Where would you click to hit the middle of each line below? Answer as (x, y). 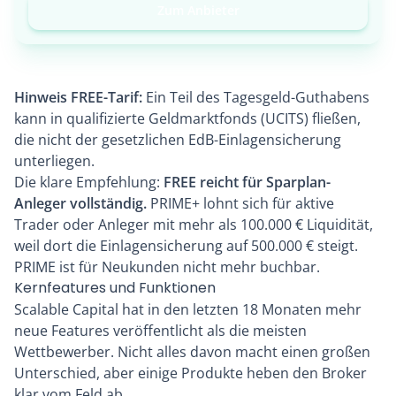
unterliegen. (54, 161)
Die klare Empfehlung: (89, 183)
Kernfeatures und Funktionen (115, 288)
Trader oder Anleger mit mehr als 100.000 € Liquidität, (194, 225)
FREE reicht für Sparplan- (247, 183)
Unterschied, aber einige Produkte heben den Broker (190, 373)
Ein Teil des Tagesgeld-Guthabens (256, 98)
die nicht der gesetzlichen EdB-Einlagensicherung (178, 140)
